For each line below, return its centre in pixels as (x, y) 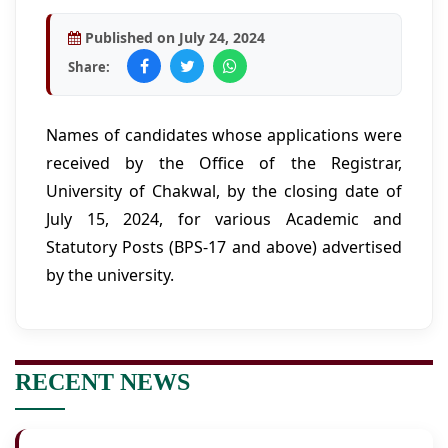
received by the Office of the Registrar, (224, 162)
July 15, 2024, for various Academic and (224, 218)
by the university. (110, 274)
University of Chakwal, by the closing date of (224, 190)
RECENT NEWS (102, 381)
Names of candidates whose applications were (224, 134)
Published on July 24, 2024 (173, 37)
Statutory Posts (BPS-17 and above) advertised (224, 246)
